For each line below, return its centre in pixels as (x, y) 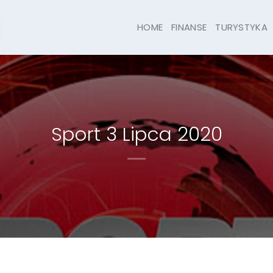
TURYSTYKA (241, 27)
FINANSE (189, 27)
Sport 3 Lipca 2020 (136, 134)
